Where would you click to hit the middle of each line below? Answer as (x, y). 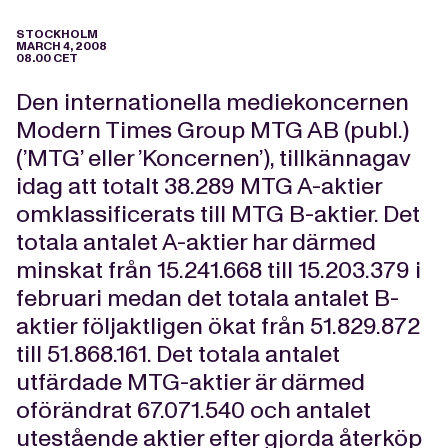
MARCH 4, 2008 (61, 46)
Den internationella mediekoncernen (212, 101)
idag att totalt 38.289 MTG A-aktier (199, 185)
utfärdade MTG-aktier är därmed (190, 381)
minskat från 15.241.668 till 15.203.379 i (218, 269)
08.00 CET (47, 58)
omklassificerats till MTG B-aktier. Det (218, 213)
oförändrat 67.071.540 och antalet (193, 409)
